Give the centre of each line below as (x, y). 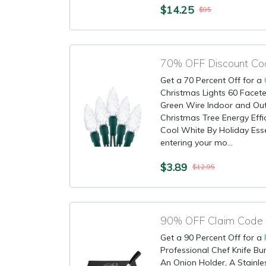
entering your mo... (197, 142)
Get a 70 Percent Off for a (212, 80)
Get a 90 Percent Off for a (212, 237)
